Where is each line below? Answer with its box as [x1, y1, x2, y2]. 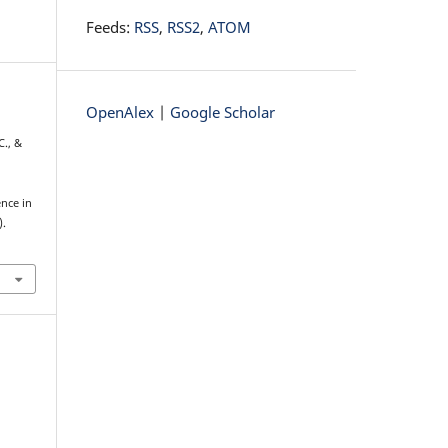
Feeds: [86, 16, 134, 38]
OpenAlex [86, 101, 154, 123]
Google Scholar [170, 101, 275, 123]
